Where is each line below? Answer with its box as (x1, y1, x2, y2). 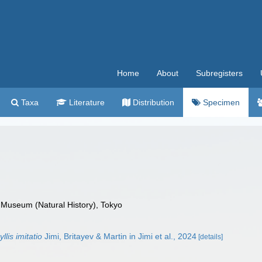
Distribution (130, 98, 174, 107)
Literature (67, 98, 105, 107)
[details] (198, 233, 223, 241)
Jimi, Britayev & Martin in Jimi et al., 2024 (42, 232, 197, 241)
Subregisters (196, 68, 243, 78)
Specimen (201, 98, 240, 107)
